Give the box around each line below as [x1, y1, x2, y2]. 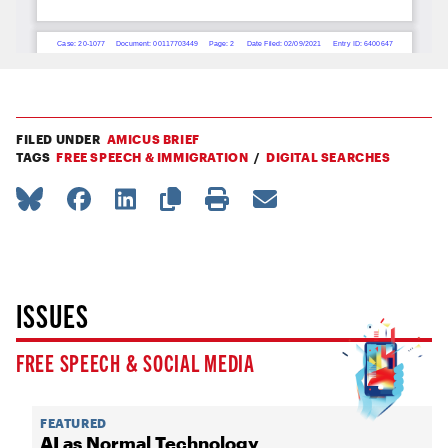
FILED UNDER [16, 132, 101, 147]
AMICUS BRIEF [106, 132, 200, 147]
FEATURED [40, 416, 107, 431]
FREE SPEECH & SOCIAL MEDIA [16, 347, 255, 378]
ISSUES [16, 294, 89, 335]
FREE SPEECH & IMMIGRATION [56, 150, 249, 165]
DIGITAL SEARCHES [266, 150, 391, 165]
